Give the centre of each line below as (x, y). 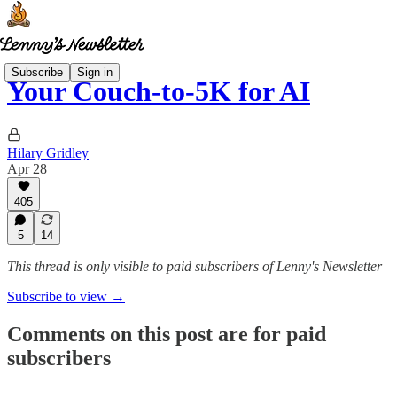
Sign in (95, 72)
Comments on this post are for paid (167, 334)
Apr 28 (27, 168)
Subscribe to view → (66, 296)
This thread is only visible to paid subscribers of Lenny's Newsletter (195, 266)
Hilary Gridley (48, 152)
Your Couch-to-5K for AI (159, 92)
